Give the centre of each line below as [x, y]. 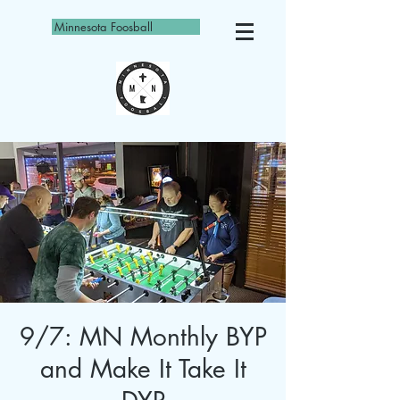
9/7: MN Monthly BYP [143, 337]
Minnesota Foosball [104, 27]
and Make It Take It [143, 369]
